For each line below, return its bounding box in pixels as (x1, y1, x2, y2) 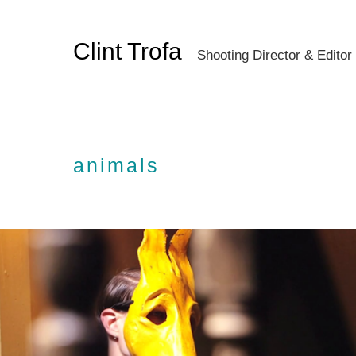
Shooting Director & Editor (197, 47, 353, 63)
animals (73, 154, 161, 176)
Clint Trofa (73, 37, 183, 64)
